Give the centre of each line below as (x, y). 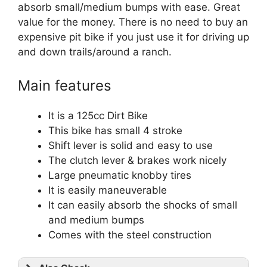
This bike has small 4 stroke (115, 130)
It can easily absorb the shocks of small (143, 205)
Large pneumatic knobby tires (120, 175)
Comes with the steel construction (130, 235)
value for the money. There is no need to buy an (133, 22)
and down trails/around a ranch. (95, 52)
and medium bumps (96, 220)
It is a (63, 115)
